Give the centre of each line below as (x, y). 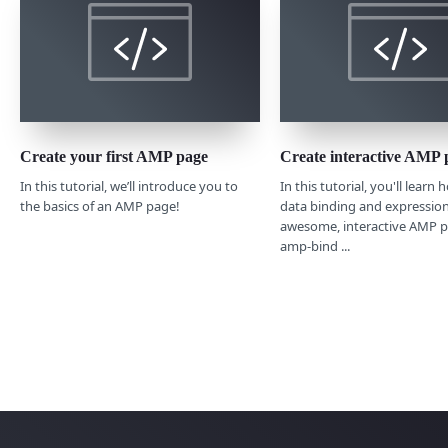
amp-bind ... (315, 245)
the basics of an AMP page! (100, 205)
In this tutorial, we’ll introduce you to (129, 185)
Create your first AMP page (114, 156)
